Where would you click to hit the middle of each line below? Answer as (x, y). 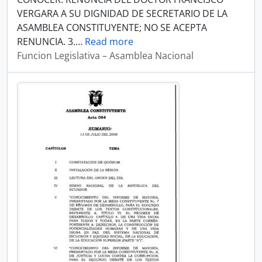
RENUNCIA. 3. (46, 42)
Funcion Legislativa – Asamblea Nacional (105, 56)
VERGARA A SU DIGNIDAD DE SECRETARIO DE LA (122, 13)
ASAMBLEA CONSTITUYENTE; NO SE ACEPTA (112, 27)
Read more (109, 42)
